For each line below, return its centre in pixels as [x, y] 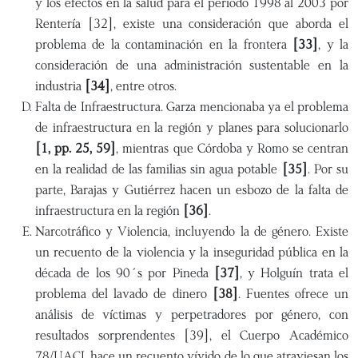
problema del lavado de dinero [124, 294]
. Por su [328, 169]
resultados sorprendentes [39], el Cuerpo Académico [192, 335]
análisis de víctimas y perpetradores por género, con [192, 314]
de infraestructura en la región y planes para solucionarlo [192, 127]
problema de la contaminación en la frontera [164, 44]
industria [60, 86]
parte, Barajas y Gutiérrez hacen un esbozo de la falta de [192, 190]
